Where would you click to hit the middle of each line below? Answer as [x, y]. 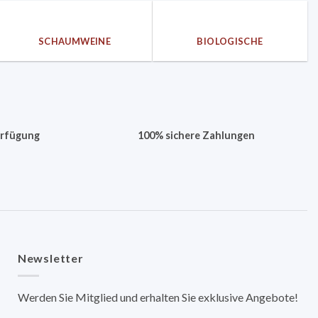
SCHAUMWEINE [75, 41]
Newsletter [50, 258]
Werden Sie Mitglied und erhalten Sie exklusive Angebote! [158, 297]
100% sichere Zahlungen [196, 136]
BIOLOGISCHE [230, 41]
